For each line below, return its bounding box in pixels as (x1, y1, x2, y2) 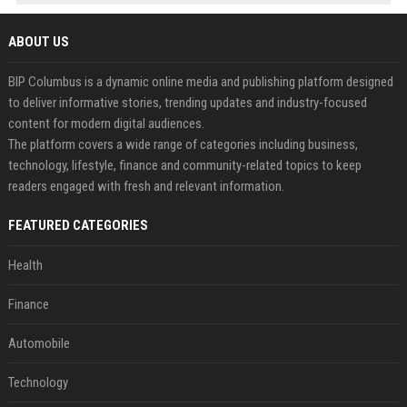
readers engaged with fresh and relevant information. (7, 178, 284, 194)
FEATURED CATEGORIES (7, 217, 148, 233)
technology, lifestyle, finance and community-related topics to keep (7, 157, 362, 174)
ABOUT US (7, 34, 69, 50)
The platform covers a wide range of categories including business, (7, 136, 358, 153)
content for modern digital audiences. (7, 115, 204, 132)
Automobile (7, 335, 70, 352)
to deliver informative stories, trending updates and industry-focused (7, 94, 367, 111)
